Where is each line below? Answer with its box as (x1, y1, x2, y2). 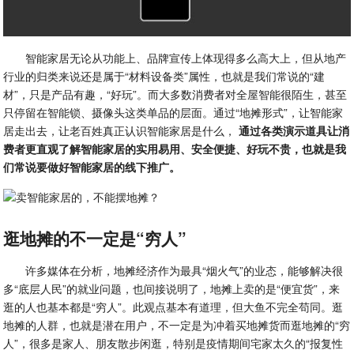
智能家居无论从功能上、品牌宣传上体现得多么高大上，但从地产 (25, 50, 347, 66)
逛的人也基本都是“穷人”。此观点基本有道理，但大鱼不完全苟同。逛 (3, 299, 344, 315)
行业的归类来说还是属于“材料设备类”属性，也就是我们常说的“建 (3, 68, 326, 85)
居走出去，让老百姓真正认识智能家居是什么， (3, 122, 239, 139)
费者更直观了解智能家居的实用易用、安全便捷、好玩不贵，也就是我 (3, 141, 347, 157)
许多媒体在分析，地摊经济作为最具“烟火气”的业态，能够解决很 (25, 262, 344, 279)
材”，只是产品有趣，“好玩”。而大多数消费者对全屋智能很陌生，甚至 (3, 86, 348, 103)
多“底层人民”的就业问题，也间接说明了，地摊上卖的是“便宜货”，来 (3, 281, 341, 297)
